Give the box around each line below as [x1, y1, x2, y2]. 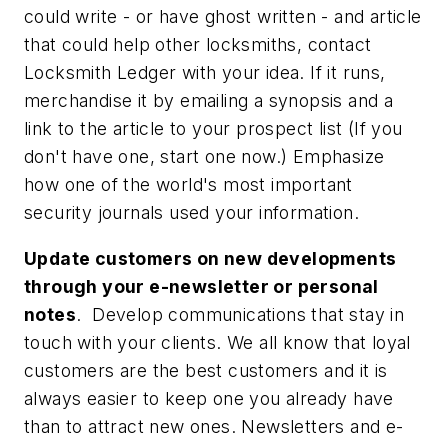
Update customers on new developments [24, 247, 397, 269]
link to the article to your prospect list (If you [24, 118, 403, 140]
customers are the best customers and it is [24, 359, 388, 381]
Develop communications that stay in [86, 303, 405, 325]
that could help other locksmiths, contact [24, 34, 372, 56]
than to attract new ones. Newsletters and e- [24, 415, 404, 437]
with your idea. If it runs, [181, 62, 386, 84]
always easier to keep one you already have [24, 387, 394, 409]
